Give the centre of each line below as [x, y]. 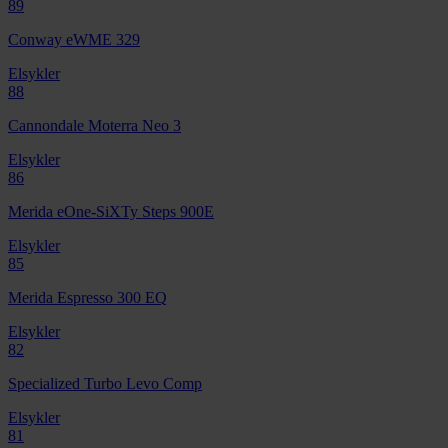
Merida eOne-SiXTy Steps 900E [111, 211]
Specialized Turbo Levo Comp [105, 383]
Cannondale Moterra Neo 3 [94, 125]
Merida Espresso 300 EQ [87, 297]
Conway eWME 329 [74, 39]
